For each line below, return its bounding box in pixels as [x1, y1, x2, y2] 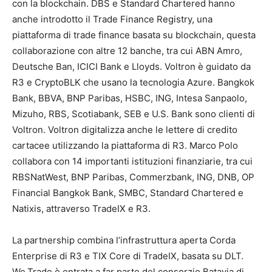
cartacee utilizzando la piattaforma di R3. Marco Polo [12, 139, 238, 151]
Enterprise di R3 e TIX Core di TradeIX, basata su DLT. [12, 250, 243, 262]
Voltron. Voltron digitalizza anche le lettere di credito [12, 123, 237, 135]
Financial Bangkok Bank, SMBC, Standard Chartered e [12, 186, 243, 199]
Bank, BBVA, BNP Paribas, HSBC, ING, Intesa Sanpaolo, [12, 92, 247, 104]
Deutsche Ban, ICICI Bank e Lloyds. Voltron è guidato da [12, 60, 251, 72]
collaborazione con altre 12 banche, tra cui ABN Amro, [12, 44, 242, 56]
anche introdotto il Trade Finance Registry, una [12, 13, 212, 25]
